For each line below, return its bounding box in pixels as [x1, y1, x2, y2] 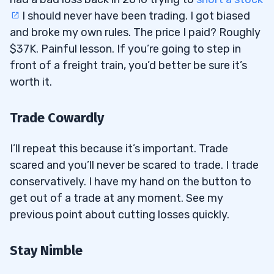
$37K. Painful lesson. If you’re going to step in [10, 42, 241, 56]
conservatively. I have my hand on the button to [10, 175, 251, 189]
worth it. [10, 75, 52, 89]
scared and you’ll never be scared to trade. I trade [10, 158, 259, 172]
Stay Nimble [10, 242, 83, 259]
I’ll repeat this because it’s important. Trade [10, 142, 228, 156]
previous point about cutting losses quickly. [10, 208, 229, 222]
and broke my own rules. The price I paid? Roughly [10, 26, 261, 40]
